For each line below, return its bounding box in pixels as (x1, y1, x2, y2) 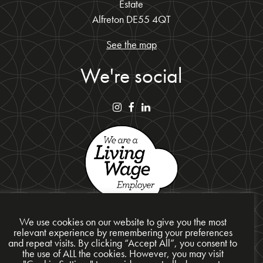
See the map (106, 38, 157, 52)
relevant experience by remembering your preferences (13, 226, 232, 239)
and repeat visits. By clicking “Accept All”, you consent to (8, 237, 237, 249)
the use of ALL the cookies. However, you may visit (22, 247, 224, 260)
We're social (80, 62, 183, 89)
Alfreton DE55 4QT (92, 12, 171, 26)
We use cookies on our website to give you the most (19, 215, 227, 228)
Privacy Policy (104, 247, 154, 259)
